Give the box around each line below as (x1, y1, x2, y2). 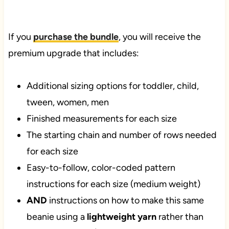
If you (8, 31, 33, 42)
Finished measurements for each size (26, 112, 177, 124)
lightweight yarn (86, 211, 156, 222)
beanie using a (26, 211, 87, 222)
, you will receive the (118, 31, 201, 42)
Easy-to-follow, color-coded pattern (26, 162, 175, 173)
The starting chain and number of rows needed (26, 129, 217, 141)
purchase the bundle (33, 31, 119, 42)
